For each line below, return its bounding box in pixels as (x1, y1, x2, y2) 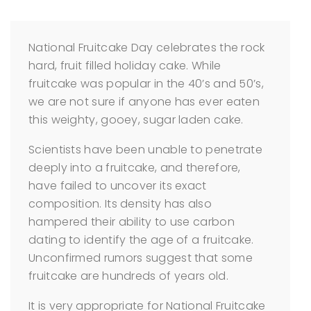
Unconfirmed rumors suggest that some (28, 250, 253, 266)
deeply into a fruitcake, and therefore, (28, 160, 241, 176)
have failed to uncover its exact (28, 178, 207, 194)
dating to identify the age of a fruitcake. (28, 232, 254, 248)
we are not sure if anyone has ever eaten (28, 94, 260, 110)
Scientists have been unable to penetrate (28, 142, 262, 158)
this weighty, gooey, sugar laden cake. (28, 112, 244, 128)
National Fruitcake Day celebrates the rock (28, 40, 265, 56)
